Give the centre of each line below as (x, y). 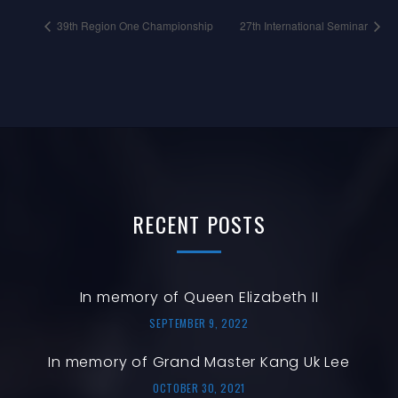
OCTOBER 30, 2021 (199, 387)
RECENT (167, 223)
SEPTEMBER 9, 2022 (199, 322)
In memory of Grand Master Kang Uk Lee (199, 362)
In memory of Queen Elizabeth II (199, 297)
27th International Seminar (305, 25)
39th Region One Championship (134, 25)
